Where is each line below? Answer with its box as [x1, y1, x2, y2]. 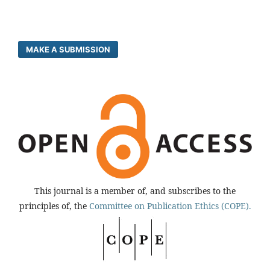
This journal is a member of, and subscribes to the [34, 184, 236, 196]
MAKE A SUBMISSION [26, 45, 110, 55]
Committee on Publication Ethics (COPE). [89, 199, 251, 212]
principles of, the [19, 199, 89, 212]
